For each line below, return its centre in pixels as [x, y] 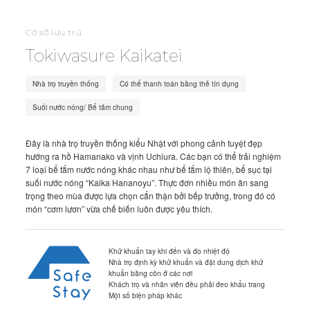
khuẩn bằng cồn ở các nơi [151, 273]
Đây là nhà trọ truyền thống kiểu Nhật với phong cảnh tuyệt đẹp [144, 143]
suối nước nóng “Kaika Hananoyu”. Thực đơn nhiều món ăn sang [147, 182]
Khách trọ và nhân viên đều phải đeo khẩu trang [187, 284]
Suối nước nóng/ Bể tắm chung [83, 107]
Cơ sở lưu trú [54, 33]
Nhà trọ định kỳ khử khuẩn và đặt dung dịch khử [186, 262]
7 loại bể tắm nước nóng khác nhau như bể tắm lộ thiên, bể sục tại [149, 169]
